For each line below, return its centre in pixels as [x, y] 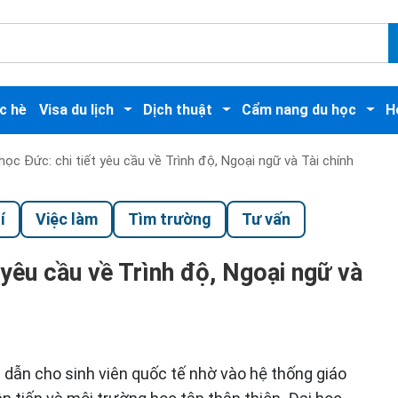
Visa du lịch [76, 110]
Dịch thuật [177, 110]
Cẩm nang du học [298, 110]
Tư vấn [266, 219]
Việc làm [66, 219]
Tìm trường [169, 219]
